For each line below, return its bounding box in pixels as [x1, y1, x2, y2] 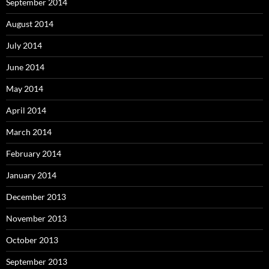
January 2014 [6, 170, 56, 181]
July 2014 [6, 40, 42, 51]
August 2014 [6, 19, 53, 29]
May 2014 [6, 83, 43, 94]
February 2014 [6, 148, 61, 159]
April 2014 [6, 105, 46, 116]
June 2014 [6, 62, 44, 73]
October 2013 [6, 235, 58, 246]
